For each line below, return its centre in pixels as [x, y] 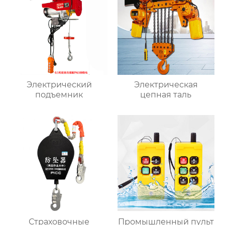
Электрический [59, 84]
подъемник [59, 94]
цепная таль [166, 94]
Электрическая [166, 84]
